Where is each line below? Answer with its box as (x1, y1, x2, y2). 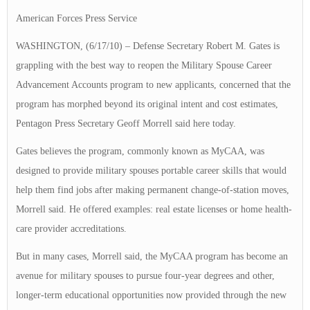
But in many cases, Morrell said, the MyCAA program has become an (16, 251, 288, 262)
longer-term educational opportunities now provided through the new (16, 290, 286, 301)
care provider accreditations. (16, 224, 127, 235)
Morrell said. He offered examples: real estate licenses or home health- (16, 204, 292, 215)
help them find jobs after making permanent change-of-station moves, (16, 185, 289, 196)
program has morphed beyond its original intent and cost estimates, (16, 99, 278, 110)
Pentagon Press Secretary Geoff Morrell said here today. (16, 118, 236, 129)
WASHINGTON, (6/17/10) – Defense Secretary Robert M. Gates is (16, 41, 280, 52)
